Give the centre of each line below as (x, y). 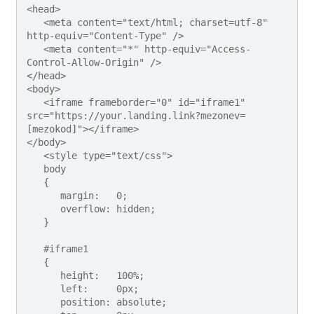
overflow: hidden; (44, 209)
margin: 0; (44, 195)
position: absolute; (44, 302)
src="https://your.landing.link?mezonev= (136, 115)
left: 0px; (44, 288)
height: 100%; (44, 275)
